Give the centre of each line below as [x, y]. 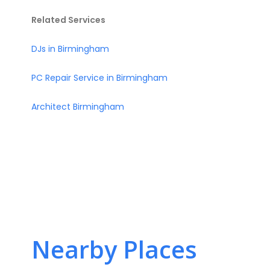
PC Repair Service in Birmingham [99, 78]
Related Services [68, 20]
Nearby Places [114, 249]
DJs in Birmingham [70, 49]
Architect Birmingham [78, 107]
